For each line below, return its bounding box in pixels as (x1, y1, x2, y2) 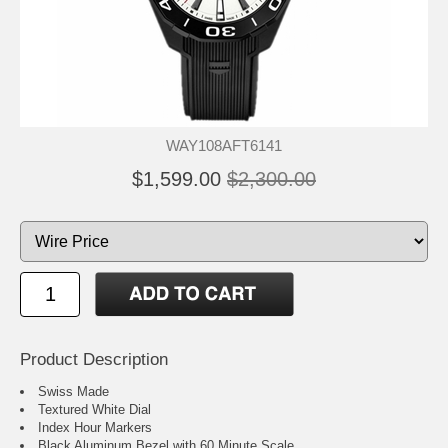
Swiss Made (38, 384, 109, 400)
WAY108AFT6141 (166, 137, 282, 155)
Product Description (20, 350, 168, 370)
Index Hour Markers (38, 420, 152, 436)
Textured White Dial (38, 402, 151, 418)
